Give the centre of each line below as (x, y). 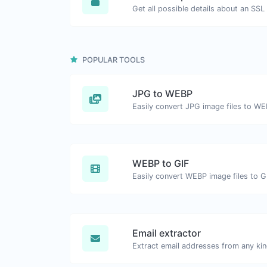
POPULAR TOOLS (113, 60)
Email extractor (167, 233)
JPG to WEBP (162, 93)
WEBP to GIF (161, 163)
